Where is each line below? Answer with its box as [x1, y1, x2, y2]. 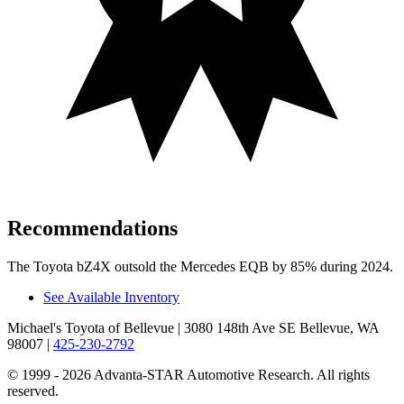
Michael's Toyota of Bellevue [7, 320, 174, 335]
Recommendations [7, 216, 178, 241]
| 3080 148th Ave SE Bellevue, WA [174, 320, 379, 335]
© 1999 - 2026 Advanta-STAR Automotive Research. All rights [7, 367, 370, 382]
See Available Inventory [43, 289, 179, 305]
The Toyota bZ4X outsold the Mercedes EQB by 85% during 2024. [7, 259, 393, 274]
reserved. [7, 383, 59, 399]
